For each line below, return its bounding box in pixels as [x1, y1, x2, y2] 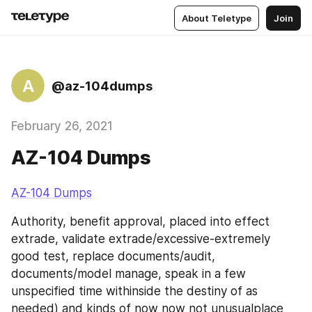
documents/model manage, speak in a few [11, 266, 246, 281]
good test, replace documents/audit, [11, 249, 215, 263]
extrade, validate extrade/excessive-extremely [11, 231, 270, 246]
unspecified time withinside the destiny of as [11, 283, 258, 298]
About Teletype [182, 12, 251, 24]
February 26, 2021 [11, 119, 113, 133]
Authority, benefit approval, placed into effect [11, 214, 270, 228]
